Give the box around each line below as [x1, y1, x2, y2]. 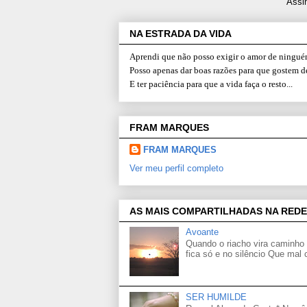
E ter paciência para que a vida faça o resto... [130, 79, 293, 90]
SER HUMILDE [186, 291, 247, 302]
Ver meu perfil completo [130, 162, 223, 173]
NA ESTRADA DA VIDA [130, 28, 232, 40]
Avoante [186, 226, 219, 237]
